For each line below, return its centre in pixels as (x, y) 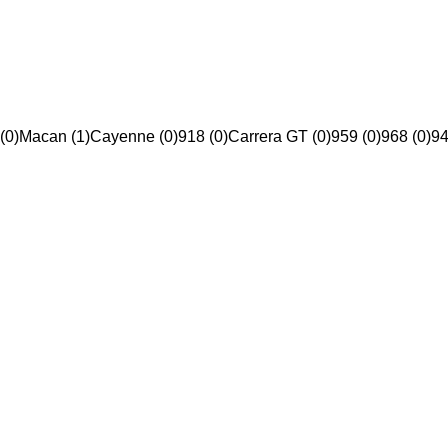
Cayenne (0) (134, 137)
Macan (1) (54, 137)
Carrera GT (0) (279, 137)
